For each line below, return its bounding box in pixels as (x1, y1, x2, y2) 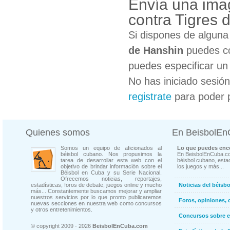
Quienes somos (26, 127, 90, 138)
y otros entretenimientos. (31, 206, 92, 213)
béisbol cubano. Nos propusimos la (61, 151, 162, 157)
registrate (128, 91, 171, 102)
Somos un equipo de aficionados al (61, 145, 162, 151)
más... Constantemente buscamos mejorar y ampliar (31, 188, 162, 194)
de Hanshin (128, 45, 183, 56)
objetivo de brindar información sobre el (61, 163, 162, 169)
